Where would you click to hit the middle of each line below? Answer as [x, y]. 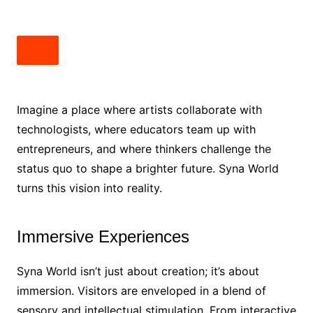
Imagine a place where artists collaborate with [139, 110]
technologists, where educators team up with [136, 130]
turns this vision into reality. [89, 188]
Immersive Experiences [103, 237]
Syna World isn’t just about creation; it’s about [138, 271]
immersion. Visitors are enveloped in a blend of [141, 291]
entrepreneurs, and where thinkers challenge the [144, 149]
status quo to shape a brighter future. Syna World [147, 169]
